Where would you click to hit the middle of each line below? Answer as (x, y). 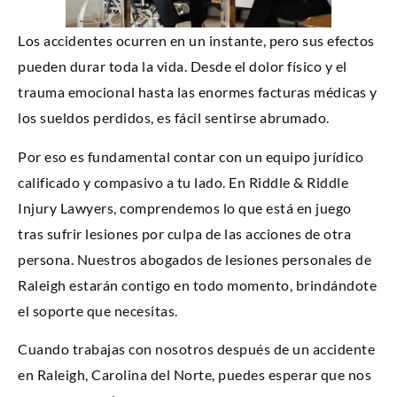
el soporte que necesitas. (98, 310)
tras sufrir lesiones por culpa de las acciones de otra (184, 233)
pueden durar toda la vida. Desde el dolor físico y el (183, 66)
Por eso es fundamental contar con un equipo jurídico (191, 156)
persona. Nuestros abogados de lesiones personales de (195, 259)
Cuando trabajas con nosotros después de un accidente (196, 348)
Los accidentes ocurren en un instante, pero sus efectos (196, 41)
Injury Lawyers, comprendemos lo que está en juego (185, 207)
